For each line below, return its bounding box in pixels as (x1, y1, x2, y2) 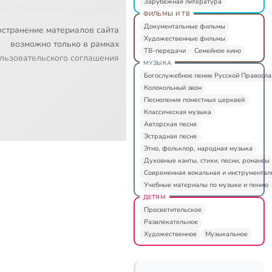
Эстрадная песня (143, 131, 197, 141)
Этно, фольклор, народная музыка (143, 143, 253, 153)
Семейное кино (194, 46, 241, 55)
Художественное (143, 229, 197, 239)
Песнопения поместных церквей (143, 95, 245, 104)
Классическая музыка (143, 107, 211, 117)
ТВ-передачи (143, 46, 186, 55)
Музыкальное (205, 229, 248, 239)
